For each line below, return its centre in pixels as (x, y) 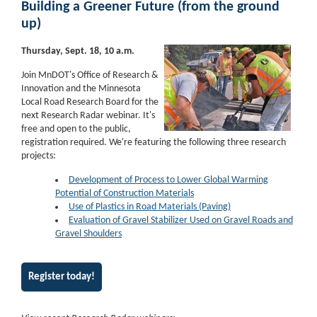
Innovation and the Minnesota (81, 88)
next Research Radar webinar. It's (88, 115)
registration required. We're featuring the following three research (154, 142)
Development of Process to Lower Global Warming (168, 180)
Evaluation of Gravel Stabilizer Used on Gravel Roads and (181, 220)
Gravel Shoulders (88, 234)
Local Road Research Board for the (90, 102)
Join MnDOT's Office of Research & (90, 75)
